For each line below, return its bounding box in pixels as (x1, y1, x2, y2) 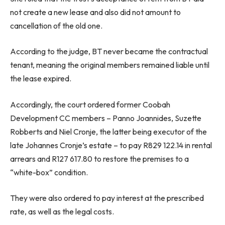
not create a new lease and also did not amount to (10, 7, 181, 17)
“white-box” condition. (10, 167, 88, 177)
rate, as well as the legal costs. (10, 206, 114, 217)
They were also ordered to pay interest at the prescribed (10, 193, 204, 203)
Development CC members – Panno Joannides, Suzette (10, 113, 201, 123)
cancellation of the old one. (10, 20, 102, 31)
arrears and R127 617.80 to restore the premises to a (10, 153, 189, 164)
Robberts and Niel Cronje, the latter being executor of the (10, 126, 207, 137)
